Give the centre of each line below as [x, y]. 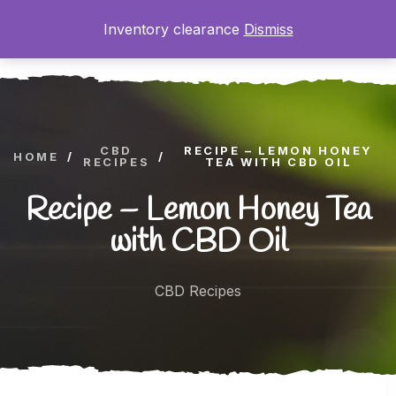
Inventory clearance [173, 29]
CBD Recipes [198, 291]
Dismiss [268, 29]
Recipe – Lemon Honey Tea [198, 211]
